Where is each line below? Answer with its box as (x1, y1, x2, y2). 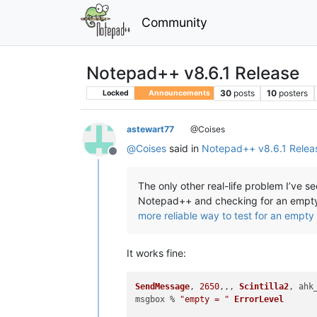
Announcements (146, 88, 210, 98)
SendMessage (135, 282, 190, 292)
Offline (112, 151, 147, 166)
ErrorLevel (234, 294, 284, 304)
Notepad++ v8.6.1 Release (86, 62, 299, 83)
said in (166, 142, 202, 154)
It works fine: (127, 246, 186, 259)
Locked (100, 88, 129, 98)
